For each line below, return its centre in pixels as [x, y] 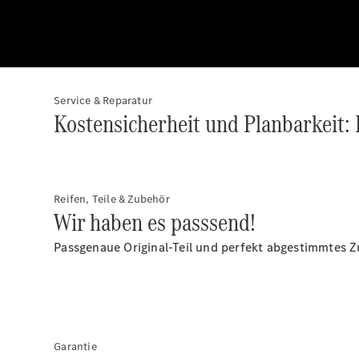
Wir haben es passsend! [157, 222]
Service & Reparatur [103, 101]
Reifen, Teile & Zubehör [112, 199]
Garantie [75, 347]
